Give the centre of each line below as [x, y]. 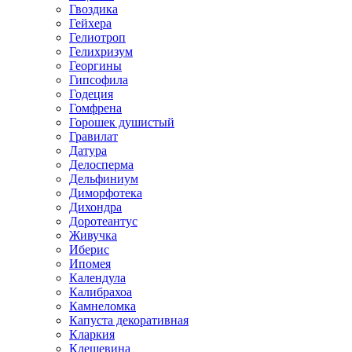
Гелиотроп [97, 38]
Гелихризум [101, 52]
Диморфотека [106, 193]
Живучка [93, 236]
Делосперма [101, 165]
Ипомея [90, 264]
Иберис [89, 250]
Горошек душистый [122, 123]
